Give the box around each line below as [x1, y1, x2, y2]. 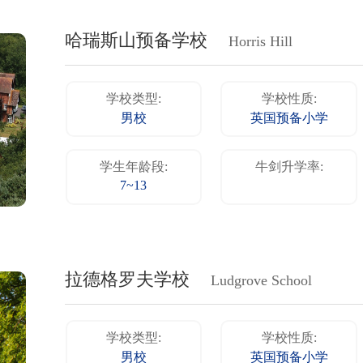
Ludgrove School [211, 272, 313, 289]
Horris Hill [228, 34, 293, 51]
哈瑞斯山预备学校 [65, 32, 207, 52]
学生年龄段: [99, 160, 168, 175]
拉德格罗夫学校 [65, 270, 190, 290]
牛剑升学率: [254, 160, 323, 175]
